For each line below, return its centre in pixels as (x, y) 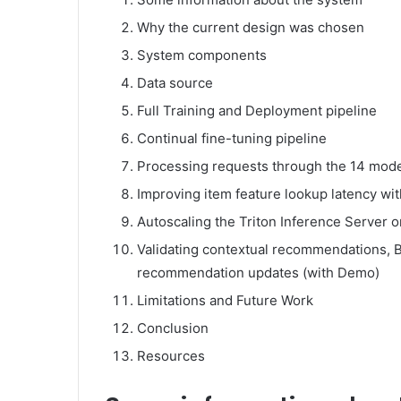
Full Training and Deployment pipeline (257, 110)
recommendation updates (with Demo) (258, 272)
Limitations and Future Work (225, 300)
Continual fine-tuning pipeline (232, 138)
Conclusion (173, 328)
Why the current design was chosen (251, 27)
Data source (175, 82)
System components (202, 55)
